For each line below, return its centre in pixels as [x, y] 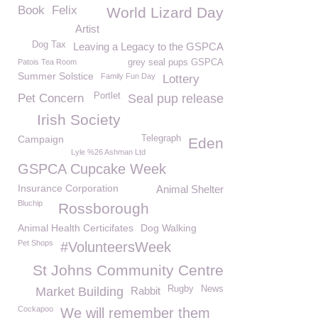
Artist [87, 29]
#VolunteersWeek [116, 247]
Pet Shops [35, 243]
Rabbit [146, 291]
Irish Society [79, 120]
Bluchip [30, 203]
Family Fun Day [128, 76]
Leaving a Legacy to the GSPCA [148, 46]
